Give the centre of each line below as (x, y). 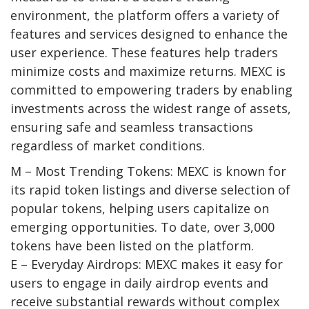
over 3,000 (244, 227)
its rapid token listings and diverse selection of (150, 190)
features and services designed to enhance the (149, 34)
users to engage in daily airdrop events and (139, 283)
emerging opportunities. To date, (112, 227)
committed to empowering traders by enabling (151, 90)
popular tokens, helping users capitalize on (140, 209)
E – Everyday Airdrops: (76, 265)
